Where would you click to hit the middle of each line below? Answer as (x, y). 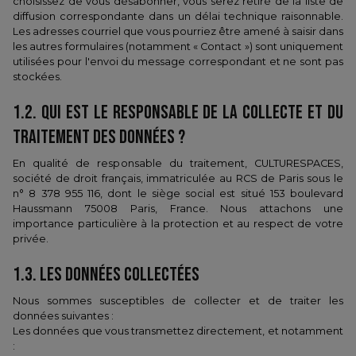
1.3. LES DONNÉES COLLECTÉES (106, 275)
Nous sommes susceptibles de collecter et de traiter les (178, 301)
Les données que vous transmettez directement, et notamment (178, 331)
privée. (31, 239)
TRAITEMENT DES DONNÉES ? (99, 137)
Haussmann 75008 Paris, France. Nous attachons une (178, 209)
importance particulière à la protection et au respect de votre (178, 224)
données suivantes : (63, 316)
